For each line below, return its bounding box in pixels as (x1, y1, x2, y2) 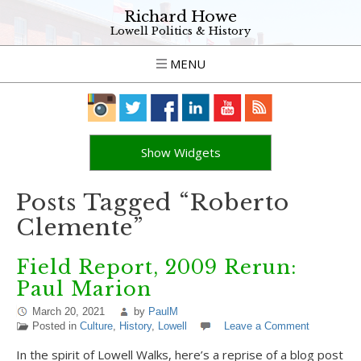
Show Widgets (140, 144, 221, 160)
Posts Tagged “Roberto (16, 189, 289, 217)
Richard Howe (124, 7, 237, 26)
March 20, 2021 (32, 305, 105, 317)
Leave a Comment (224, 320, 309, 332)
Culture (80, 320, 113, 332)
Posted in (32, 320, 80, 332)
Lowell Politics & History (110, 24, 251, 38)
